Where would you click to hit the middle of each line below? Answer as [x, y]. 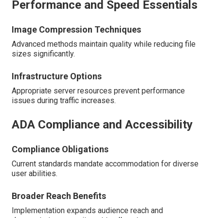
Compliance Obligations [60, 149]
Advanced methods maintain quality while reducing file [104, 44]
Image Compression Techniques [76, 30]
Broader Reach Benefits [59, 196]
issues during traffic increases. [64, 101]
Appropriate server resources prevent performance [98, 91]
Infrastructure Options [57, 76]
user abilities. [35, 174]
